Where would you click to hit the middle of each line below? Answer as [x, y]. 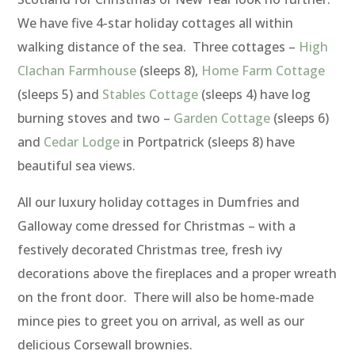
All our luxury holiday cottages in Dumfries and [159, 202]
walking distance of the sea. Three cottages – [158, 46]
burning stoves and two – [96, 118]
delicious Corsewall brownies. [105, 344]
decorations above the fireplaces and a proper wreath [177, 273]
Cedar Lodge [82, 141]
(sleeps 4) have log [255, 94]
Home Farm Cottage [263, 70]
